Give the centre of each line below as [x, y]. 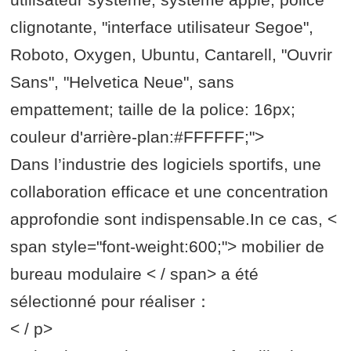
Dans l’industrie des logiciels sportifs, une [166, 165]
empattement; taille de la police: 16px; [153, 110]
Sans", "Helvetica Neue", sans [123, 82]
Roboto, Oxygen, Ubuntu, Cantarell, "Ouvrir [172, 55]
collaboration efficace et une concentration [170, 192]
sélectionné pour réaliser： [111, 302]
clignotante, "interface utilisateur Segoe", [162, 27]
